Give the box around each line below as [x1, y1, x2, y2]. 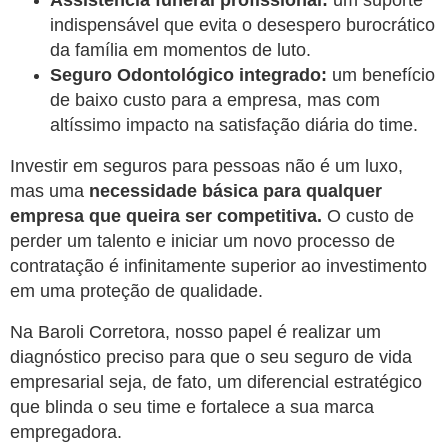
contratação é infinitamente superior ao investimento [10, 255, 427, 276]
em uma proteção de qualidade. [10, 280, 263, 301]
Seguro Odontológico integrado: [50, 64, 327, 85]
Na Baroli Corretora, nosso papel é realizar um [10, 321, 381, 342]
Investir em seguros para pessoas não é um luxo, [10, 155, 403, 176]
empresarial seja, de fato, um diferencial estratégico [10, 371, 422, 392]
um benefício [327, 64, 435, 85]
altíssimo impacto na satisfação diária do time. [50, 114, 418, 135]
